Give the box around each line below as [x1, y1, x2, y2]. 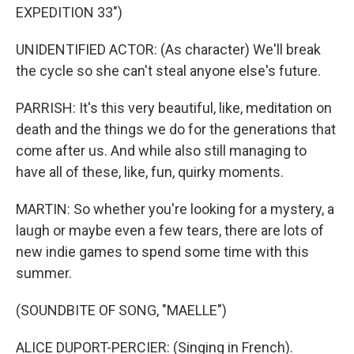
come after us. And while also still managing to [16, 142, 307, 159]
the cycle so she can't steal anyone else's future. [16, 62, 321, 79]
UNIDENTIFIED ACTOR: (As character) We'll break [16, 41, 321, 58]
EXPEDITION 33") [16, 4, 122, 21]
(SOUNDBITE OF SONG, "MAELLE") [16, 302, 227, 318]
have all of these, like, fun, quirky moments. [16, 164, 284, 180]
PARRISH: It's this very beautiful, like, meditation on [16, 100, 332, 116]
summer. [16, 265, 72, 281]
